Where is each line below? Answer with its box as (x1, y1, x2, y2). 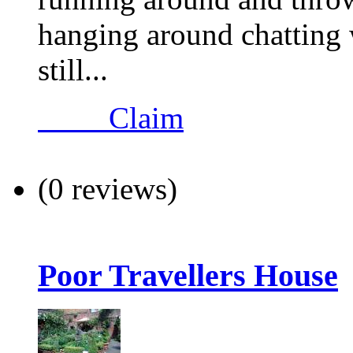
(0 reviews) (38, 172, 177, 206)
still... (38, 53, 108, 87)
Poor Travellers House (38, 258, 338, 294)
